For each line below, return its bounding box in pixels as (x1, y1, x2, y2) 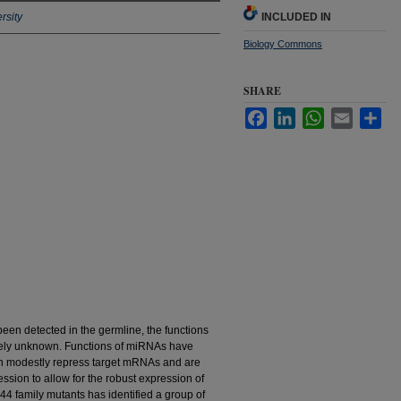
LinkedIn (295, 108, 337, 121)
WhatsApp (324, 108, 374, 121)
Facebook (267, 108, 315, 121)
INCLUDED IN (261, 11, 331, 23)
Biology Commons (243, 38, 322, 49)
